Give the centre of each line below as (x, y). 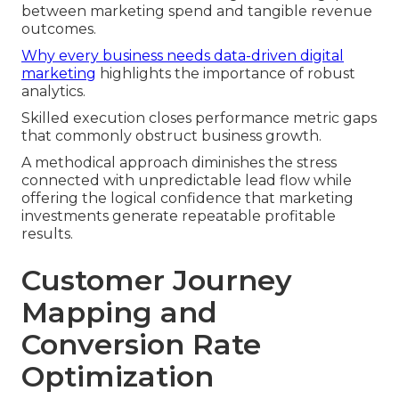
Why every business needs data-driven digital (183, 55)
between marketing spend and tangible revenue (197, 11)
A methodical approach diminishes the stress (179, 162)
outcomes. (59, 28)
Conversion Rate (141, 344)
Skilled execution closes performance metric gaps (199, 118)
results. (47, 233)
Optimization (118, 376)
